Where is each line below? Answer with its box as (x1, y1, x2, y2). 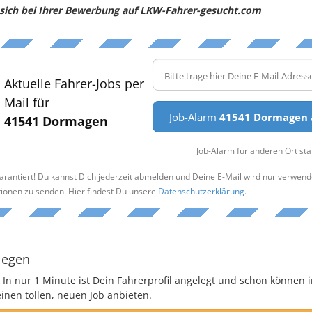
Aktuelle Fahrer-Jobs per (3, 75, 144, 92)
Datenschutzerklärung (157, 185, 244, 196)
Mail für (3, 93, 49, 111)
